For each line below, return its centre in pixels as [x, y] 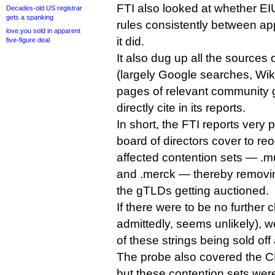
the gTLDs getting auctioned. [193, 191]
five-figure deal [28, 40]
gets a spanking [30, 17]
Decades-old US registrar [44, 8]
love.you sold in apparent [43, 31]
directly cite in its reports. [181, 108]
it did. [130, 41]
